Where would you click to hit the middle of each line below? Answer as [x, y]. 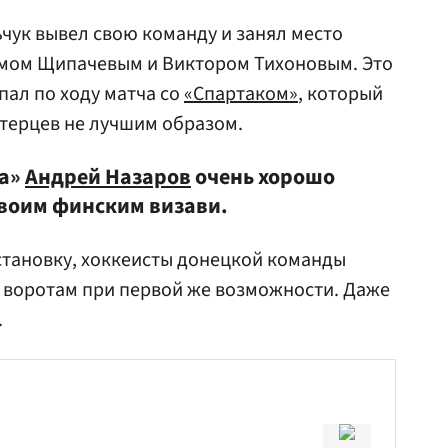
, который [340, 94]
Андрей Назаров [108, 177]
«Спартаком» [241, 94]
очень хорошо [263, 177]
